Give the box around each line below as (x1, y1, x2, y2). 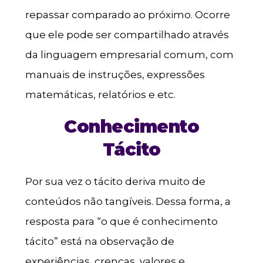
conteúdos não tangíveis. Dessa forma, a (25, 195, 231, 208)
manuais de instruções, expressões (25, 69, 205, 80)
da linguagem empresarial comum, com (25, 49, 234, 60)
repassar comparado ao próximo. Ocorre (25, 9, 230, 21)
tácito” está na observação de (25, 235, 174, 248)
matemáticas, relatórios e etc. (25, 89, 176, 100)
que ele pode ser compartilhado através (25, 29, 229, 41)
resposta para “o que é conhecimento (25, 215, 218, 228)
